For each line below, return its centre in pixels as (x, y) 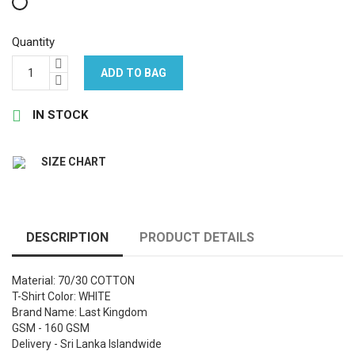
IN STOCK (59, 115)
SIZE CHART (74, 161)
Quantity (33, 42)
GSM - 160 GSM (51, 328)
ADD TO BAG (134, 73)
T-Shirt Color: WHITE (61, 296)
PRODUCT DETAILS (197, 237)
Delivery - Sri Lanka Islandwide (88, 344)
